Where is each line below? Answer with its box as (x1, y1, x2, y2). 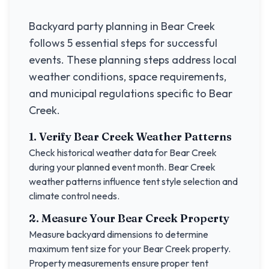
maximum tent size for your (29, 243, 143, 255)
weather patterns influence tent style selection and (29, 175, 238, 187)
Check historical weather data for (29, 147, 169, 159)
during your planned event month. (29, 161, 168, 173)
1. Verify (29, 130, 74, 144)
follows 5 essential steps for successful (29, 36, 217, 50)
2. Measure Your (29, 211, 118, 225)
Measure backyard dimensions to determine (29, 228, 208, 240)
